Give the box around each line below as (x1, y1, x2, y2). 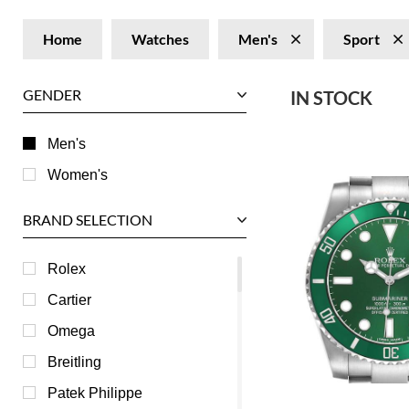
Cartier (47, 291, 91, 308)
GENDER (23, 86, 81, 103)
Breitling (47, 353, 101, 370)
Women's (47, 166, 108, 183)
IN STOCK (290, 87, 372, 109)
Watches (131, 30, 189, 47)
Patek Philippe (47, 384, 142, 401)
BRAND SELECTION (23, 211, 152, 228)
